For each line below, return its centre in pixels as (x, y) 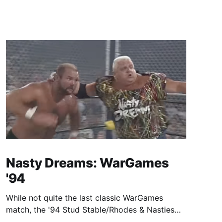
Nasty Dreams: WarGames (87, 163)
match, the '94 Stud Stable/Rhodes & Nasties (90, 209)
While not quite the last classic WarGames (84, 197)
